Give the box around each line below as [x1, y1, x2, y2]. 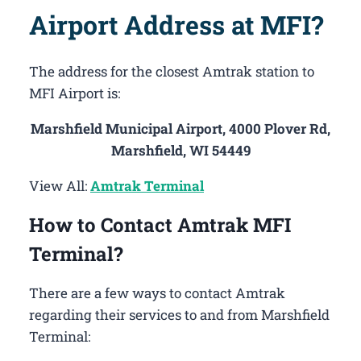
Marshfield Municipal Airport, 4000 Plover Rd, [31, 119, 330, 139]
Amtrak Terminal [90, 176, 204, 196]
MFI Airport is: [29, 84, 120, 103]
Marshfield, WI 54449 [110, 141, 251, 160]
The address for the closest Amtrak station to [29, 62, 314, 81]
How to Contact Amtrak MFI [29, 212, 291, 239]
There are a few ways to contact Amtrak [29, 284, 285, 303]
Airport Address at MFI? [29, 7, 323, 43]
